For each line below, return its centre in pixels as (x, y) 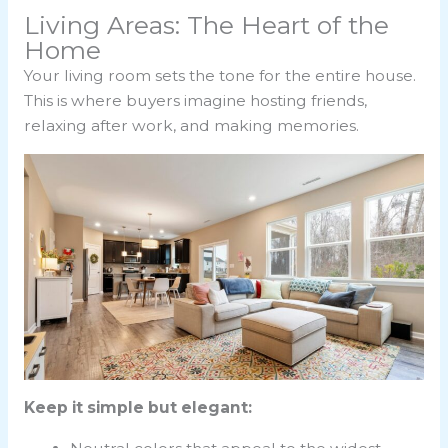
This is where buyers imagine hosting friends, (195, 101)
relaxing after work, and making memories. (191, 126)
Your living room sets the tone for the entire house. (219, 76)
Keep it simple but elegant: (137, 408)
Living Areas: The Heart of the (206, 25)
